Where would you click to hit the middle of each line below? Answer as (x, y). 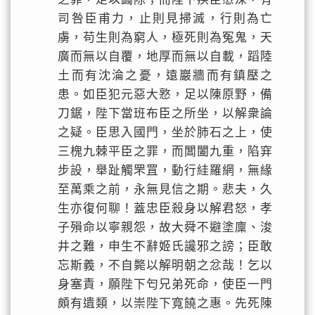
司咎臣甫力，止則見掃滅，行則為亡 (166, 19)
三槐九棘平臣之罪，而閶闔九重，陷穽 (166, 152)
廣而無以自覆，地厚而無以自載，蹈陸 (166, 57)
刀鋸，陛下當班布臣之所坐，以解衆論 (166, 114)
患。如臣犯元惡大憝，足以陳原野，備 (166, 95)
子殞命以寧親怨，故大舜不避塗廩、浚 (166, 227)
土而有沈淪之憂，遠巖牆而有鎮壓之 (166, 76)
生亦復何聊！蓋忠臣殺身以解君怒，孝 (166, 208)
